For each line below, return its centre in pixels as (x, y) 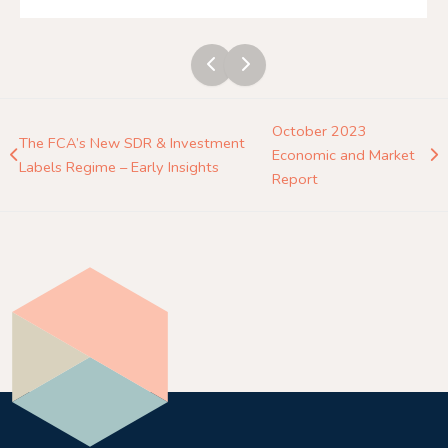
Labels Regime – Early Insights (119, 166)
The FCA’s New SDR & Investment (132, 142)
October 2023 (320, 130)
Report (295, 178)
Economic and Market (344, 154)
